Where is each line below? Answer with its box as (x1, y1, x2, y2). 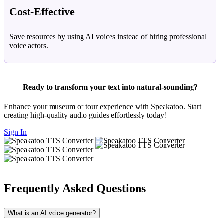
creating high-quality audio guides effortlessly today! (4, 110, 166, 119)
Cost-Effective (9, 5, 75, 18)
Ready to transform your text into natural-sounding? (22, 82, 198, 91)
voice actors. (9, 41, 48, 50)
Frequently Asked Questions (4, 181, 146, 194)
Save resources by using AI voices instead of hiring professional (9, 32, 207, 41)
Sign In (4, 127, 27, 136)
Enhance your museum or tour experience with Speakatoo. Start (4, 102, 201, 110)
